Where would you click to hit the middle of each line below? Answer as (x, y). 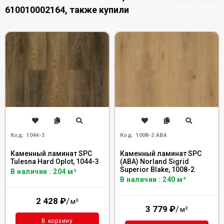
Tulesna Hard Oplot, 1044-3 (55, 161)
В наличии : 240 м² (153, 179)
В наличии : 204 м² (43, 171)
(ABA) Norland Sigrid (154, 161)
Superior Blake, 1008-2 (157, 169)
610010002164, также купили (67, 10)
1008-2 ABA (151, 135)
